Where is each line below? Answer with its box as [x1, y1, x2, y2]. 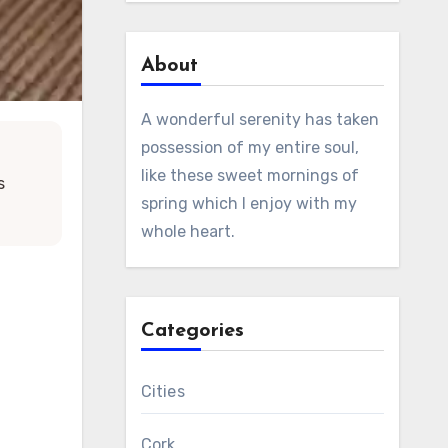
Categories [140, 321, 244, 341]
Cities [140, 382, 185, 401]
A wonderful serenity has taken [140, 110, 379, 129]
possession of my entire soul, [140, 138, 359, 157]
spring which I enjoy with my [140, 194, 357, 213]
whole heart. [140, 222, 235, 241]
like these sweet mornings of [140, 166, 359, 185]
